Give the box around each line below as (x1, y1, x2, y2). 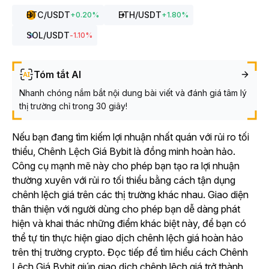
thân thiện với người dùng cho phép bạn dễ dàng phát (12, 203, 240, 215)
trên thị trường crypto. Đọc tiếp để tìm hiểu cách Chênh (12, 246, 248, 258)
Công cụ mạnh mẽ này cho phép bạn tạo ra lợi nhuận (12, 160, 240, 172)
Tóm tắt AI (34, 68, 81, 80)
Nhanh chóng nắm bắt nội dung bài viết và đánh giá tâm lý (19, 88, 247, 98)
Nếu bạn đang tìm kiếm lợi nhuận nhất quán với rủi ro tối (12, 131, 249, 143)
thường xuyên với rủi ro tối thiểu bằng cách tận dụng (12, 174, 235, 186)
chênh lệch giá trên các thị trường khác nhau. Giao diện (12, 189, 249, 201)
